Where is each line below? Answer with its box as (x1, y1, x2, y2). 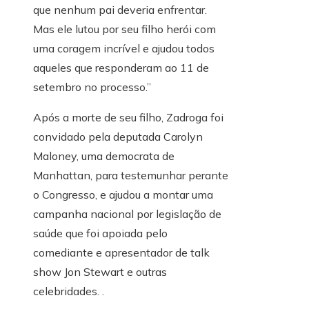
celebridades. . (33, 284, 104, 299)
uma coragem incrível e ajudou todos (33, 41, 215, 56)
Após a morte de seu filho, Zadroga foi (33, 110, 223, 125)
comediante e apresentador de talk (33, 246, 210, 260)
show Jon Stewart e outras (33, 265, 167, 279)
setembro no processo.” (33, 80, 151, 94)
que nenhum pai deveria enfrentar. (33, 3, 207, 17)
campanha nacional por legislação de (33, 207, 221, 221)
